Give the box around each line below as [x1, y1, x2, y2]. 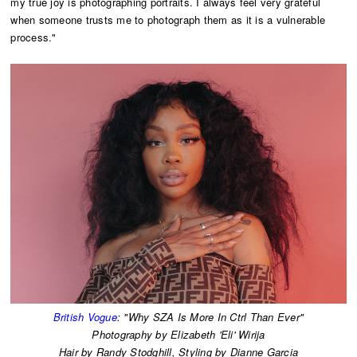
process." [10, 29, 57, 45]
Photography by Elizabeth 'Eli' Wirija [92, 327, 265, 343]
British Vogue [53, 309, 117, 325]
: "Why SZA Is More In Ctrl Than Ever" [116, 309, 304, 325]
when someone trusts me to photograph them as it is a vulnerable [10, 12, 326, 28]
